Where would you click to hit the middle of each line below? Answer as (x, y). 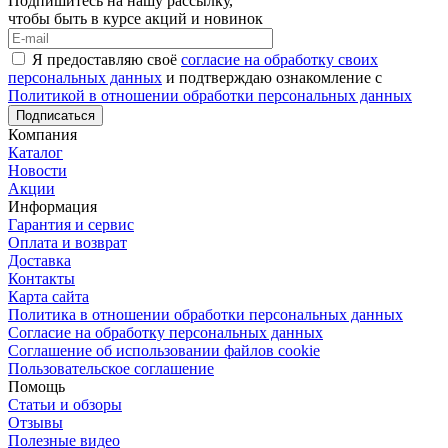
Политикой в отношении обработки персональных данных (210, 95)
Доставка (39, 260)
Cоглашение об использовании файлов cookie (164, 350)
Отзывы (35, 422)
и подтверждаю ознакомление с (272, 77)
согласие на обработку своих (279, 59)
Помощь (36, 386)
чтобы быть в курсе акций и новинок (135, 18)
